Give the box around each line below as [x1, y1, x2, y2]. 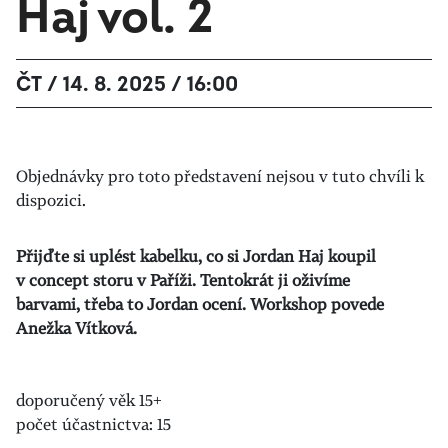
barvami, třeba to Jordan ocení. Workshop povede [16, 293, 384, 315]
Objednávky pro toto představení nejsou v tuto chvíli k [16, 165, 424, 187]
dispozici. [16, 189, 86, 211]
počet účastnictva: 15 [16, 413, 171, 435]
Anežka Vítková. [16, 317, 137, 339]
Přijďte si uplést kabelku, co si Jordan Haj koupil [16, 245, 376, 267]
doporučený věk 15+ [16, 389, 162, 411]
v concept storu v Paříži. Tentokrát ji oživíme [16, 269, 350, 291]
